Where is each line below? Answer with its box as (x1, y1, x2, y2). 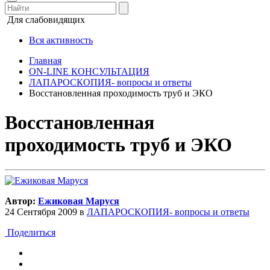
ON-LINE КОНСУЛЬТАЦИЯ (29, 66, 149, 77)
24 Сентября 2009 (5, 206, 77, 217)
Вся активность (29, 35, 93, 45)
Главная (29, 55, 61, 66)
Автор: (5, 195, 38, 206)
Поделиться (5, 227, 55, 237)
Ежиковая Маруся (38, 195, 119, 206)
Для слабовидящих (7, 14, 85, 25)
